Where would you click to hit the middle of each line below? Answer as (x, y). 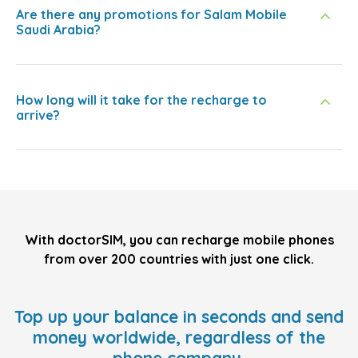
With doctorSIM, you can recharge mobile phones (179, 240)
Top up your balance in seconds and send (179, 316)
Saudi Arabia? (58, 30)
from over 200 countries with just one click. (179, 259)
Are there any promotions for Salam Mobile (151, 14)
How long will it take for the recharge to (141, 100)
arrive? (38, 115)
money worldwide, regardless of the (179, 337)
